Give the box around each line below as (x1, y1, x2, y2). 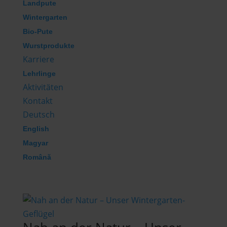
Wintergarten (22, 13, 67, 21)
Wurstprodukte (22, 42, 74, 50)
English (22, 125, 49, 133)
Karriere (22, 54, 54, 65)
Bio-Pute (22, 27, 53, 35)
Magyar (22, 139, 48, 147)
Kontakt (22, 95, 53, 106)
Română (22, 153, 51, 161)
